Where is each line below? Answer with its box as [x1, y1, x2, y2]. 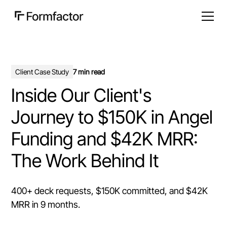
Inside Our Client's [11, 84, 152, 106]
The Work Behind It [11, 149, 159, 172]
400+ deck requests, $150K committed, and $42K [11, 185, 208, 196]
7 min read [73, 67, 105, 76]
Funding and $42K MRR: [11, 127, 199, 150]
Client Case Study [15, 67, 69, 76]
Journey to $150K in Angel [11, 105, 213, 128]
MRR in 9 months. [11, 199, 81, 210]
